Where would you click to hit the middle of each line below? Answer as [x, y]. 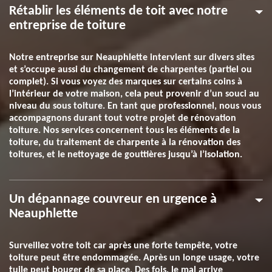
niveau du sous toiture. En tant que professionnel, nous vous [135, 106]
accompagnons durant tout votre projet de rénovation [123, 118]
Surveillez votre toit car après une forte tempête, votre [123, 246]
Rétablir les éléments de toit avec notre [118, 11]
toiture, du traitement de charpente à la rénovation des [125, 143]
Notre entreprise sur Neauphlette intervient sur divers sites [132, 58]
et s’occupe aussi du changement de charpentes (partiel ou [131, 70]
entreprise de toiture [67, 26]
